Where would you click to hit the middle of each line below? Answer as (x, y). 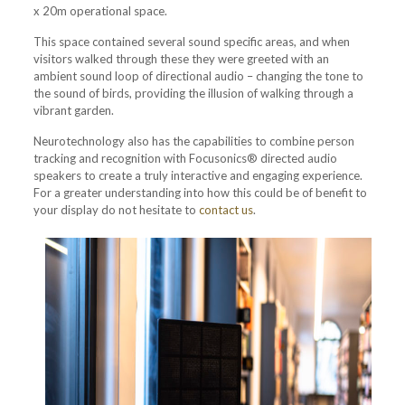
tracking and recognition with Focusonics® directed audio (185, 158)
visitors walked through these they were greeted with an (181, 58)
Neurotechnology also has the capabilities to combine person (193, 141)
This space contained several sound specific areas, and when (191, 41)
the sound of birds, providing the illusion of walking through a (193, 93)
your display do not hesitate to (116, 209)
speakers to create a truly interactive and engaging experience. (198, 175)
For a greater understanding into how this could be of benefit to (200, 192)
